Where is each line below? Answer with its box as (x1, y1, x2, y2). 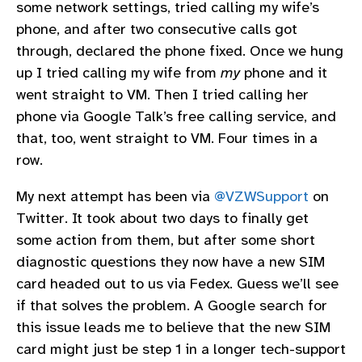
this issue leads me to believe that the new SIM (16, 318, 330, 337)
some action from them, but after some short (16, 231, 315, 250)
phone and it (240, 63, 327, 82)
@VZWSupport (214, 187, 309, 206)
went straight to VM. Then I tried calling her (16, 85, 309, 103)
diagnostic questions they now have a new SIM (16, 253, 325, 271)
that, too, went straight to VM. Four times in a (16, 128, 318, 147)
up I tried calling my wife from (16, 63, 221, 82)
